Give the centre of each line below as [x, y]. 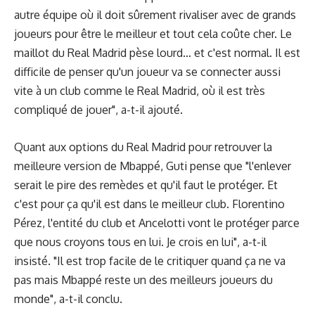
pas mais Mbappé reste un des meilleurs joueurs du [143, 279]
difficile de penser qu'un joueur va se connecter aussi [147, 72]
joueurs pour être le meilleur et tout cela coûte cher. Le [153, 34]
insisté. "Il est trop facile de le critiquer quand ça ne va [150, 261]
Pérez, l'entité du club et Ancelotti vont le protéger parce [157, 223]
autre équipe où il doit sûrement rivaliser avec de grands [155, 15]
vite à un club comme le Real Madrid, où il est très [140, 91]
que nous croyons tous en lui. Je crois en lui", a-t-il [140, 242]
